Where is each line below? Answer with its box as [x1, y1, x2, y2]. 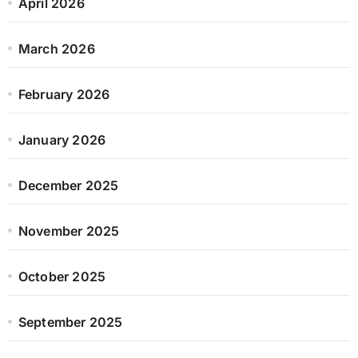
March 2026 [18, 40, 95, 57]
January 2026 [18, 131, 106, 148]
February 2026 [18, 86, 110, 102]
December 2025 [18, 177, 119, 193]
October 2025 [18, 268, 106, 284]
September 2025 [18, 313, 123, 330]
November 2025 [18, 222, 120, 239]
